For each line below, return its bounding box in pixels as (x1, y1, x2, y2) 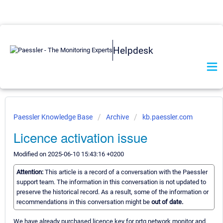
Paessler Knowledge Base (13, 113, 94, 121)
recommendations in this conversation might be (16, 198, 151, 206)
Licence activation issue (13, 128, 147, 146)
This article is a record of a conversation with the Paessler (45, 168, 208, 176)
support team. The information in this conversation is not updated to (16, 178, 206, 186)
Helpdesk (113, 44, 153, 56)
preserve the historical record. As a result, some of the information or (16, 188, 209, 196)
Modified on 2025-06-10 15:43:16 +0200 (13, 150, 124, 158)
